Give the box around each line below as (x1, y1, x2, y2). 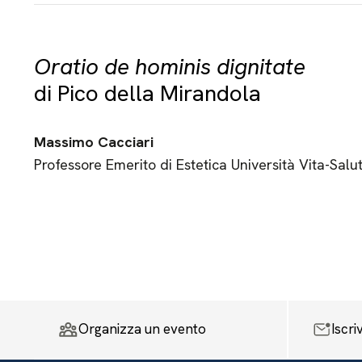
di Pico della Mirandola (33, 78, 261, 107)
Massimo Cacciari (33, 133, 154, 151)
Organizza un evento (78, 320, 206, 338)
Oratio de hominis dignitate (33, 52, 305, 81)
